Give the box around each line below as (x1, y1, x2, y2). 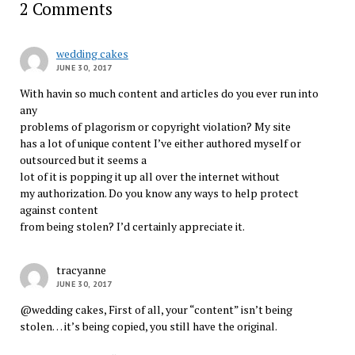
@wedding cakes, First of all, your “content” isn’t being (19, 301, 292, 317)
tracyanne (55, 261, 106, 277)
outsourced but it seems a (19, 151, 147, 167)
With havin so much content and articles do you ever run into (19, 85, 319, 101)
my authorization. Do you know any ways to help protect (19, 185, 299, 200)
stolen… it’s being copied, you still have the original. (19, 318, 277, 334)
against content (19, 201, 98, 217)
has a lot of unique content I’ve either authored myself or (19, 135, 301, 151)
